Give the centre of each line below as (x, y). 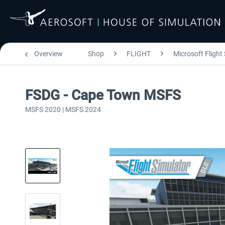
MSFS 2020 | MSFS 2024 (63, 109)
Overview (48, 54)
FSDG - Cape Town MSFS (103, 95)
